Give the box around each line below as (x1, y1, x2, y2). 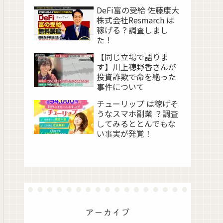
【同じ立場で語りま (97, 51, 168, 63)
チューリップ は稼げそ (97, 98, 178, 110)
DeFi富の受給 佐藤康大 (97, 4, 179, 16)
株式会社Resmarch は (97, 14, 174, 26)
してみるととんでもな (97, 117, 176, 130)
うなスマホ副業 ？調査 (97, 108, 178, 120)
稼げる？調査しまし (97, 24, 168, 36)
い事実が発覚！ (97, 127, 152, 140)
